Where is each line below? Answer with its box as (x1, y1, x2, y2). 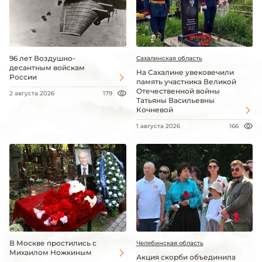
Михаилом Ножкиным (9, 247, 92, 257)
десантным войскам (9, 63, 85, 72)
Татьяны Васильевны (136, 95, 215, 105)
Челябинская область (136, 239, 204, 247)
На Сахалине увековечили (136, 67, 234, 77)
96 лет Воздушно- (9, 53, 75, 63)
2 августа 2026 (9, 89, 54, 97)
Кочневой (136, 105, 173, 114)
